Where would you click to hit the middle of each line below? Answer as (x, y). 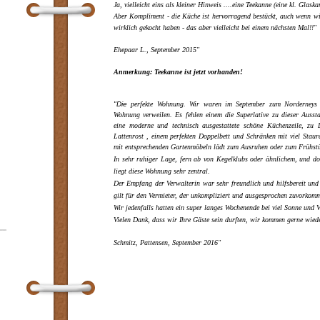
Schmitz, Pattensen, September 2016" (167, 242)
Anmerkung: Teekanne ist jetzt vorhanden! (178, 72)
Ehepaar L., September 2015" (156, 50)
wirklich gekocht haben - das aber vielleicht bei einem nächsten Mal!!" (215, 27)
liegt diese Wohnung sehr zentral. (163, 171)
